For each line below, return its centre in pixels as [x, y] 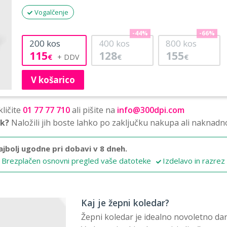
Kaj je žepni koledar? [125, 202]
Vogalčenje [51, 12]
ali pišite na [93, 110]
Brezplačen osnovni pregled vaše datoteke [76, 160]
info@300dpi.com [151, 110]
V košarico [53, 80]
